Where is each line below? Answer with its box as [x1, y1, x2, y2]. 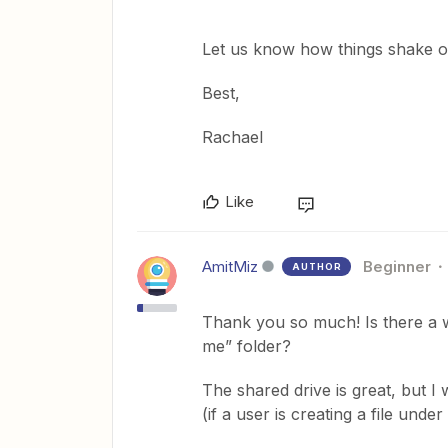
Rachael [202, 126, 263, 147]
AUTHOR [292, 260, 342, 272]
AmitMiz [202, 256, 258, 276]
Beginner [363, 256, 431, 276]
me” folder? [202, 335, 296, 356]
